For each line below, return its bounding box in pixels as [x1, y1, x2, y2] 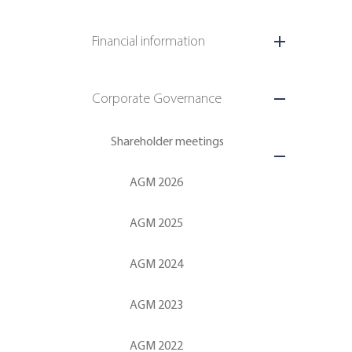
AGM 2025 [130, 215, 183, 230]
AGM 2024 [130, 256, 183, 271]
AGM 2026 [130, 174, 183, 189]
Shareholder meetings [111, 134, 224, 148]
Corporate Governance [92, 90, 222, 107]
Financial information [92, 32, 205, 49]
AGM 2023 [130, 297, 183, 312]
